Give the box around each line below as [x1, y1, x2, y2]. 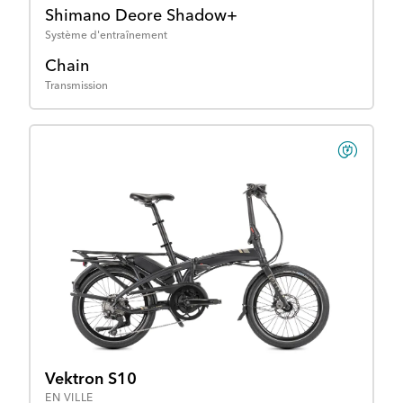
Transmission [45, 80, 108, 92]
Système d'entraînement [45, 30, 167, 41]
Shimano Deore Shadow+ [45, 7, 237, 24]
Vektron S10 [45, 372, 137, 389]
